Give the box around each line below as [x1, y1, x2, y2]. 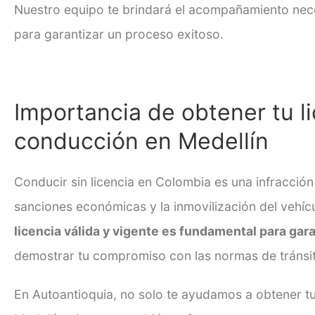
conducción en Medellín [14, 127, 269, 155]
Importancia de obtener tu [14, 98, 300, 127]
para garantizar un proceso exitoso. [14, 26, 224, 41]
